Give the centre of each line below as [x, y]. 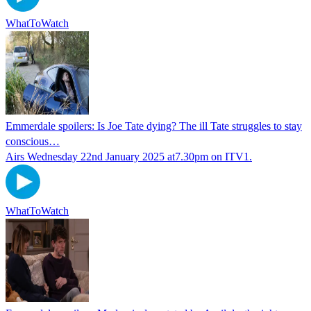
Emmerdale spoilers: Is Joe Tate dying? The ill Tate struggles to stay [154, 126]
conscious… [33, 141]
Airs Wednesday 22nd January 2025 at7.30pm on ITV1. [129, 156]
